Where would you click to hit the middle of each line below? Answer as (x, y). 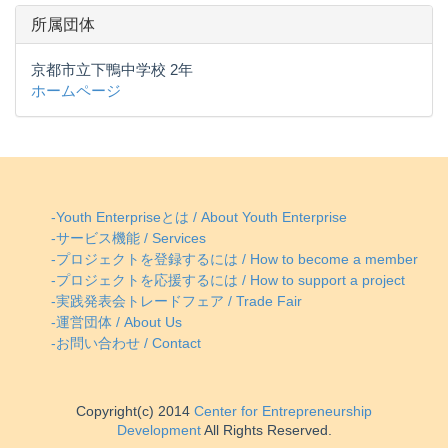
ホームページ (76, 91)
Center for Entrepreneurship (281, 412)
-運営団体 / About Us (116, 323)
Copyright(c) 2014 (133, 412)
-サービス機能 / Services (128, 239)
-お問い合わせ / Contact (126, 344)
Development (158, 431)
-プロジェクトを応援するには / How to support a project (228, 281)
